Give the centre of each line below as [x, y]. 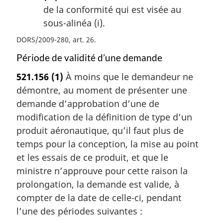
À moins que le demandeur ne [128, 77]
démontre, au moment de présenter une [102, 90]
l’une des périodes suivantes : [79, 211]
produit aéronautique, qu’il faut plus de [100, 131]
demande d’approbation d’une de [88, 104]
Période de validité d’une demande [89, 57]
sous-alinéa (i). [74, 23]
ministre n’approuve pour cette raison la [102, 171]
